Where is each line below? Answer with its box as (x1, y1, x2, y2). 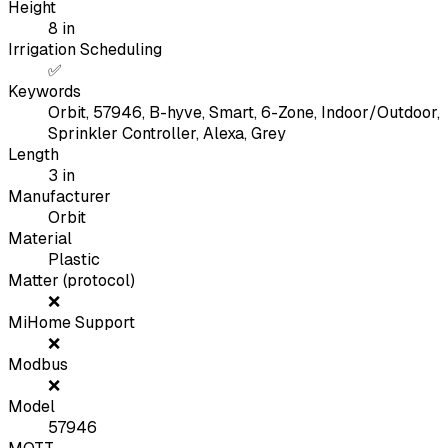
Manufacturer (8, 186, 111, 208)
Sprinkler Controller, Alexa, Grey (48, 123, 286, 145)
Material (8, 228, 72, 250)
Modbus (8, 354, 68, 376)
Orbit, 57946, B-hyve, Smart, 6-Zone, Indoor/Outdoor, (48, 102, 440, 124)
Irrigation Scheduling (8, 39, 162, 61)
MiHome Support (8, 312, 135, 334)
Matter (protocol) (8, 270, 135, 292)
